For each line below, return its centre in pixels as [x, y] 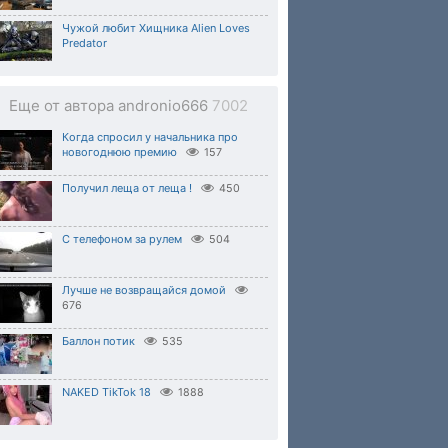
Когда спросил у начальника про [150, 137]
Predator [84, 43]
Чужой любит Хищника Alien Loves [156, 28]
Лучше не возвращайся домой [144, 290]
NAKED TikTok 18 [106, 392]
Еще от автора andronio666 [110, 105]
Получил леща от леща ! [127, 188]
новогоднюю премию [119, 152]
